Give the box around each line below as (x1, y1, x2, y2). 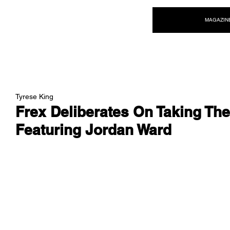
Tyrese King (15, 92, 53, 101)
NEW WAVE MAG (13, 11, 116, 26)
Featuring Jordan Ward (15, 121, 171, 138)
